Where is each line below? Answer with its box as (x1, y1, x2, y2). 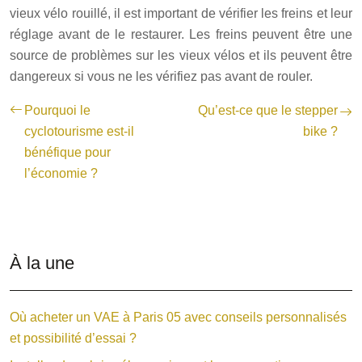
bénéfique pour (24, 145, 111, 159)
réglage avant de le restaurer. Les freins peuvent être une (10, 27, 352, 41)
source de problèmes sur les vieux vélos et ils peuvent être (10, 48, 352, 62)
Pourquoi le (24, 103, 90, 117)
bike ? (303, 124, 338, 138)
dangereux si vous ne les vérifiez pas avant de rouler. (10, 69, 313, 83)
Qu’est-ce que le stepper (198, 103, 338, 117)
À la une (10, 252, 74, 273)
